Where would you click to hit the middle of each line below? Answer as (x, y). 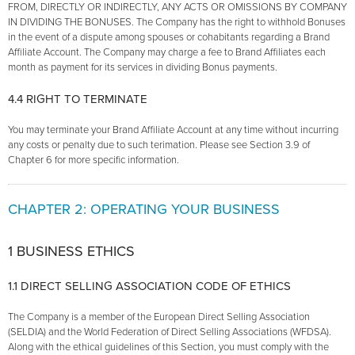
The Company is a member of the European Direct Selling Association (159, 317)
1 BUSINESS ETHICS (71, 252)
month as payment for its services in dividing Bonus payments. (143, 68)
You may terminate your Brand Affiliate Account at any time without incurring (173, 130)
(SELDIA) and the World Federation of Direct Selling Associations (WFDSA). (170, 332)
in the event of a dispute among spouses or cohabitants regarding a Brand (169, 38)
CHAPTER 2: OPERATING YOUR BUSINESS (144, 210)
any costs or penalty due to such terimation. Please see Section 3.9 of (159, 145)
